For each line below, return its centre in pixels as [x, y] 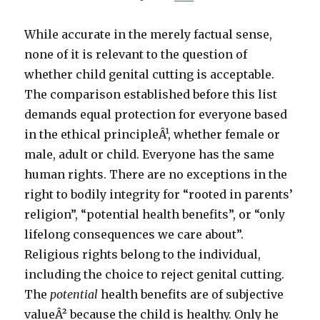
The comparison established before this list [151, 95]
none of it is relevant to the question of [136, 55]
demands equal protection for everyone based [156, 115]
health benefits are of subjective [191, 295]
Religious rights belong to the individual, [143, 255]
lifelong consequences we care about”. [134, 235]
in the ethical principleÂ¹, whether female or [152, 135]
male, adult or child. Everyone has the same [150, 155]
